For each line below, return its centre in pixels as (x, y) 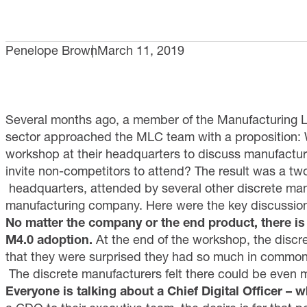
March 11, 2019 (141, 50)
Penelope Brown (51, 50)
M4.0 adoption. (49, 240)
